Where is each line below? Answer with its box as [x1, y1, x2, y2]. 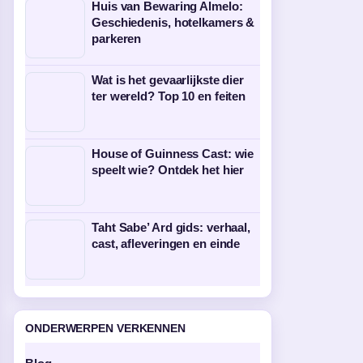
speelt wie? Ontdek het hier [92, 163, 245, 177]
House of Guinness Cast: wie [92, 147, 254, 160]
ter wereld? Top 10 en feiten [92, 89, 246, 103]
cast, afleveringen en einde [92, 237, 241, 250]
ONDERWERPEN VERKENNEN [25, 322, 186, 335]
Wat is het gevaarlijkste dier [92, 73, 245, 87]
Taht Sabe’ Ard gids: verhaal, [92, 220, 251, 234]
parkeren [92, 32, 142, 45]
